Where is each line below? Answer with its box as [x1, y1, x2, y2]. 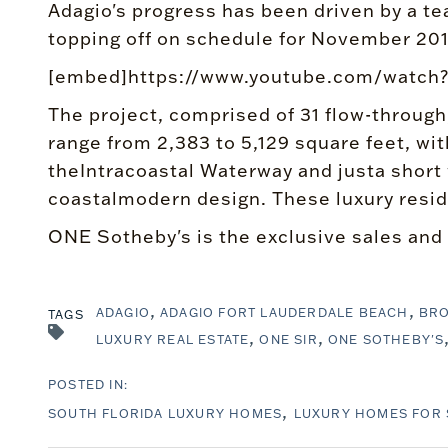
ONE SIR [259, 332, 318, 347]
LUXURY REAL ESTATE [95, 332, 250, 347]
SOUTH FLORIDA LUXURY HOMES [48, 406, 283, 421]
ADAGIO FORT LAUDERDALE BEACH [160, 305, 409, 320]
